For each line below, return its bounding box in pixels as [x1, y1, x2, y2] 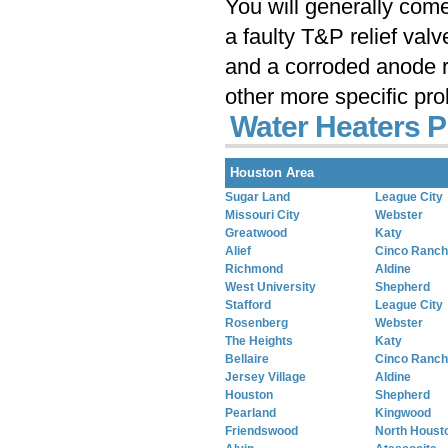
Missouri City [225, 208, 300, 222]
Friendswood [225, 424, 298, 438]
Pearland [225, 406, 276, 420]
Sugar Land [225, 190, 290, 204]
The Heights [225, 334, 293, 348]
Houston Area [230, 165, 314, 180]
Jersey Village [225, 370, 306, 384]
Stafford [225, 298, 271, 312]
